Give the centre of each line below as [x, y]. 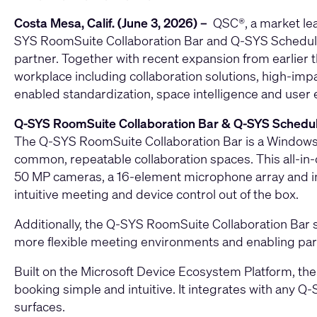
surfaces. [40, 307]
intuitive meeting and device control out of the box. [156, 194]
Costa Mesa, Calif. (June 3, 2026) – [112, 23]
